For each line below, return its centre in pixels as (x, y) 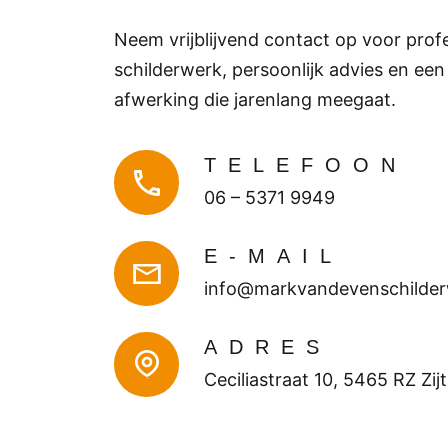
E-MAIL (273, 256)
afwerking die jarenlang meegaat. (255, 99)
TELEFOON (305, 165)
